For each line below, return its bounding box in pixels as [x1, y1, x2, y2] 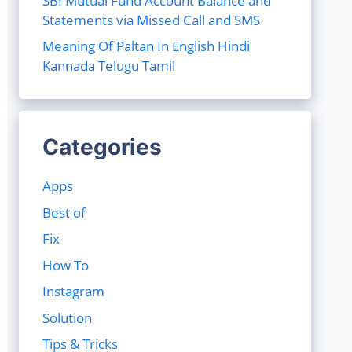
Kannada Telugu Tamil [42, 57, 175, 75]
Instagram [42, 282, 104, 300]
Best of [42, 203, 86, 222]
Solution [42, 308, 92, 327]
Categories [42, 134, 162, 160]
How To [42, 255, 89, 274]
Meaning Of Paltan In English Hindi [42, 37, 250, 55]
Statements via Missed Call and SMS [42, 10, 260, 29]
